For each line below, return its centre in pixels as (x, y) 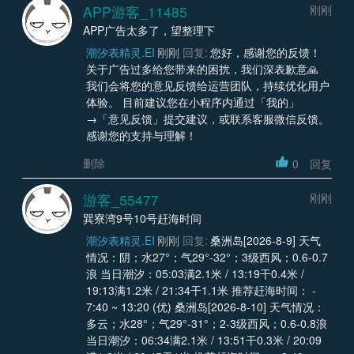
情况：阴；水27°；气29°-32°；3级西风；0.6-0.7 (207, 257)
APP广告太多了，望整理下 (149, 30)
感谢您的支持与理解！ (141, 135)
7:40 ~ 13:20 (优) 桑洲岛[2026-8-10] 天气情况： (130, 307)
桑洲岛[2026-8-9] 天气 (265, 241)
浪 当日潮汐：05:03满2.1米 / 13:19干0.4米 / (195, 274)
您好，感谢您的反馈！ (265, 52)
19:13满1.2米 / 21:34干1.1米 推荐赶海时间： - (201, 290)
